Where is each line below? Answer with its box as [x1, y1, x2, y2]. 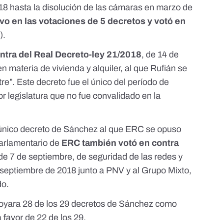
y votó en [147, 16, 186, 27]
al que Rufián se [125, 63, 188, 74]
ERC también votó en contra [61, 138, 179, 148]
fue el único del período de [66, 77, 169, 87]
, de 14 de [141, 50, 179, 60]
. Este [12, 77, 37, 87]
